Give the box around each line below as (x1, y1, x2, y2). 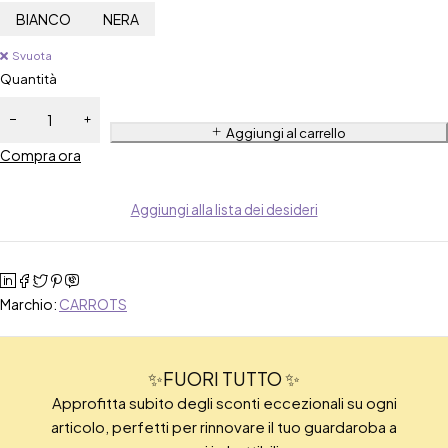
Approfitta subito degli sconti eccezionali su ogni (51, 393, 397, 413)
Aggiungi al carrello (225, 124, 346, 142)
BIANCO (16, 10, 71, 29)
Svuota (12, 48, 52, 64)
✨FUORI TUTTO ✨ (148, 367, 300, 391)
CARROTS (59, 295, 127, 314)
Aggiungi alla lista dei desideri (130, 200, 318, 219)
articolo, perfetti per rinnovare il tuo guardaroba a (51, 417, 397, 437)
